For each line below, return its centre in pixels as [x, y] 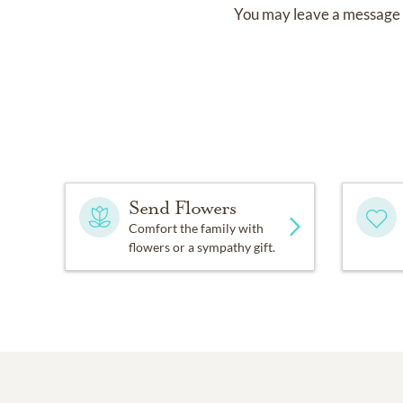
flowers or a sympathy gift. [202, 247]
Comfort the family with [196, 228]
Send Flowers [183, 208]
